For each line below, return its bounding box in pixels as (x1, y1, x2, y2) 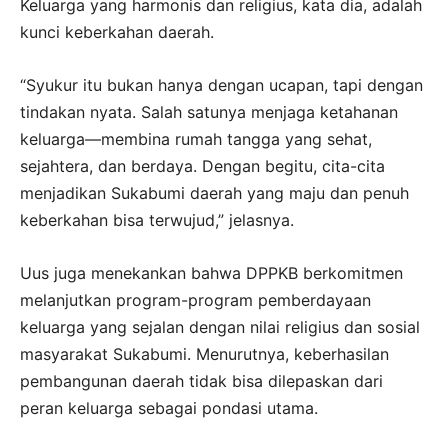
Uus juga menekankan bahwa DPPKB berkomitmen (20, 262, 403, 283)
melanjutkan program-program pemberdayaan (20, 289, 371, 310)
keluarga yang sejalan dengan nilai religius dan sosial (20, 316, 420, 337)
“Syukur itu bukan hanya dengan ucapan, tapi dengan (20, 74, 423, 95)
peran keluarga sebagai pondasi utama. (20, 397, 318, 418)
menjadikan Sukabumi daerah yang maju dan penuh (20, 182, 409, 203)
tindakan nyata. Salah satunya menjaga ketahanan (20, 101, 398, 122)
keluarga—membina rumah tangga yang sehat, (20, 128, 372, 149)
